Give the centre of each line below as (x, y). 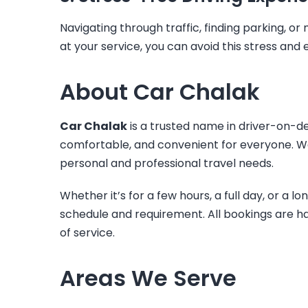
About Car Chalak (160, 91)
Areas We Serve (148, 278)
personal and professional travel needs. (167, 163)
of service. (87, 232)
